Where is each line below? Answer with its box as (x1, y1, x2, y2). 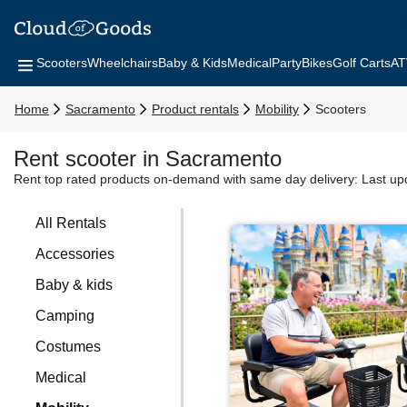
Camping (35, 308, 95, 323)
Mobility (255, 102, 299, 116)
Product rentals (152, 102, 239, 116)
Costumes (35, 339, 102, 354)
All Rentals (35, 215, 107, 231)
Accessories (35, 246, 115, 262)
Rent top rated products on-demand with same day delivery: (14, 172, 358, 186)
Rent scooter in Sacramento (14, 146, 282, 171)
